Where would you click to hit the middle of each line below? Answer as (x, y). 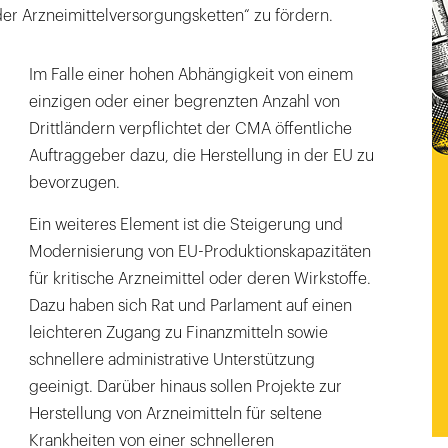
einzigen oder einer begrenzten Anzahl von (185, 102)
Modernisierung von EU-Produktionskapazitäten (200, 252)
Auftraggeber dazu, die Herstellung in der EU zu (202, 156)
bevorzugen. (75, 183)
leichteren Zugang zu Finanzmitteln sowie (179, 333)
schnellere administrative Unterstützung (172, 360)
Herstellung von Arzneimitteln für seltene (176, 414)
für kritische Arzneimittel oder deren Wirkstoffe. (200, 279)
